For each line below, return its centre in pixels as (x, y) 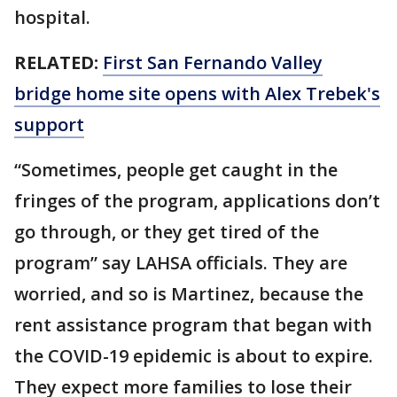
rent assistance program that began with (193, 324)
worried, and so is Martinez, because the (189, 293)
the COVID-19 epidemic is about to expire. (194, 355)
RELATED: (56, 62)
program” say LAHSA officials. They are (181, 262)
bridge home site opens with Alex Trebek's (197, 93)
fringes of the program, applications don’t (197, 200)
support (49, 124)
